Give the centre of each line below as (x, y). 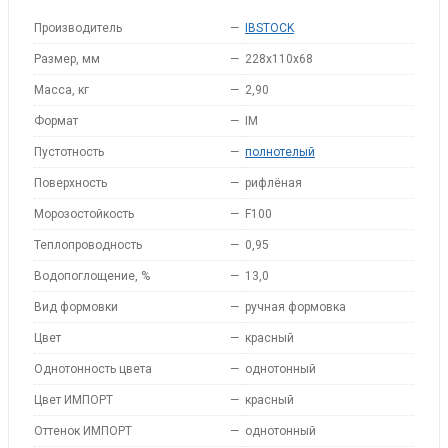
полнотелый (280, 152)
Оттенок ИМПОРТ (83, 431)
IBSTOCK (269, 28)
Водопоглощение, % (92, 276)
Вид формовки (76, 307)
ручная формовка (295, 307)
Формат (56, 121)
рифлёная (273, 183)
